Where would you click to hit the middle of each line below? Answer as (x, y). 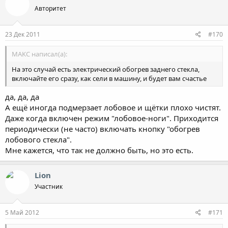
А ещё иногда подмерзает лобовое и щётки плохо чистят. (113, 107)
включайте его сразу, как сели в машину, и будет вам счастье (109, 78)
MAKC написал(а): (39, 54)
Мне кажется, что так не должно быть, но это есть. (99, 150)
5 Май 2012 (22, 212)
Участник (49, 186)
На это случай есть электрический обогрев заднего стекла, (106, 69)
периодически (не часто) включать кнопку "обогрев (103, 129)
